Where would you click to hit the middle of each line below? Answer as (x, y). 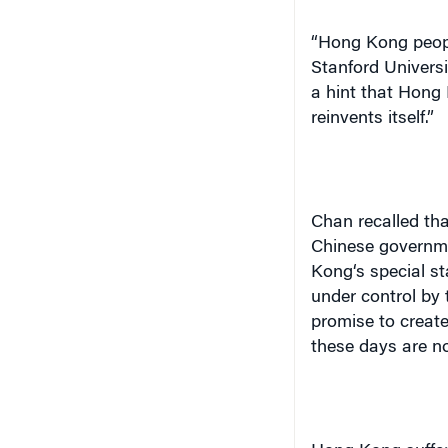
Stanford (344, 69)
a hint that (354, 94)
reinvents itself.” (372, 119)
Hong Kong (362, 44)
